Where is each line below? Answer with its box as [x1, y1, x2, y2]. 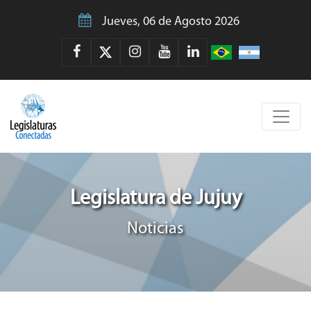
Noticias [127, 221, 184, 238]
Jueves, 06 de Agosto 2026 [102, 15, 239, 28]
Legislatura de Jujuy [69, 188, 242, 210]
